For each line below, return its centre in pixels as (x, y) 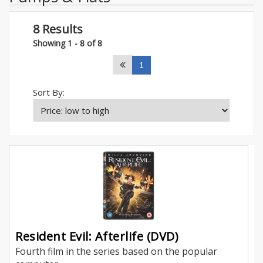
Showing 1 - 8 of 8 (68, 43)
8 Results (58, 29)
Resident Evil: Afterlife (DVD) (97, 237)
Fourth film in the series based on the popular (116, 252)
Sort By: (49, 92)
